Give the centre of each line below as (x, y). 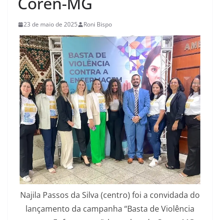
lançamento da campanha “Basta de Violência (110, 209)
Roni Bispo (98, 25)
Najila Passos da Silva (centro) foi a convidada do (110, 195)
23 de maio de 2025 (51, 25)
